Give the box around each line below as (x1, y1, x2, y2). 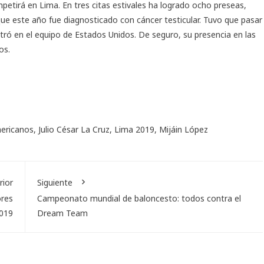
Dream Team (37, 207, 88, 219)
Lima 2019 (114, 123, 154, 135)
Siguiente (37, 176, 72, 188)
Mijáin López (159, 123, 208, 135)
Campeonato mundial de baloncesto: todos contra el (37, 192, 241, 204)
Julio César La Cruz (38, 123, 110, 135)
